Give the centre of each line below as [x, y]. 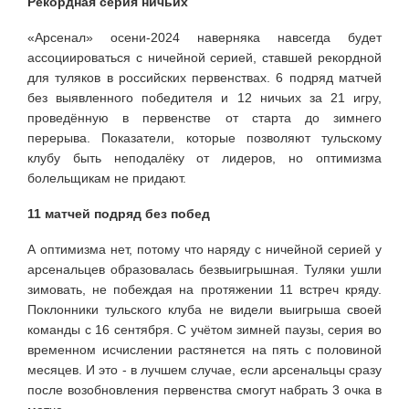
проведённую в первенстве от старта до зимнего [204, 117]
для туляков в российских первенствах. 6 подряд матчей [204, 77]
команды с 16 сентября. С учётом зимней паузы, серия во [204, 329]
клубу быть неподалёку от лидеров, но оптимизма [204, 157]
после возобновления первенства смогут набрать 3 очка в [204, 389]
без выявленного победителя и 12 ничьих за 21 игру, [204, 97]
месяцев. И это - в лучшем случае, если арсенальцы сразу [204, 369]
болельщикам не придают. [107, 178]
